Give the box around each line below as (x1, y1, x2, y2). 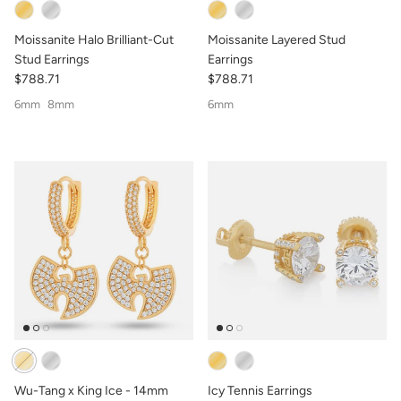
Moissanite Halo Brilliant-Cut (14, 31, 174, 47)
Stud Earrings (14, 51, 90, 67)
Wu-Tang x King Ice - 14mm (14, 382, 168, 398)
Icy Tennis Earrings (208, 382, 312, 398)
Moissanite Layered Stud (208, 31, 346, 47)
